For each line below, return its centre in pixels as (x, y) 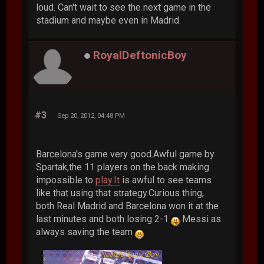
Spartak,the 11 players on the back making (123, 167)
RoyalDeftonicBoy (140, 55)
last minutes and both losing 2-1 (104, 219)
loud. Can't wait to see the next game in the (124, 7)
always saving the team (86, 232)
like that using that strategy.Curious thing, (120, 193)
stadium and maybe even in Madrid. (109, 20)
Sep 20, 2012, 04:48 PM (91, 115)
